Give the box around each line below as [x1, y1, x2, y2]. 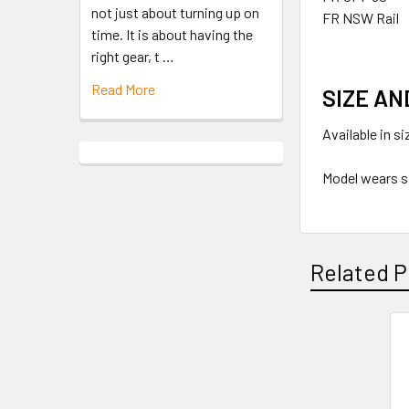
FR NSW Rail [322, 9, 400, 27]
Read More [91, 79, 155, 98]
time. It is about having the [91, 25, 253, 43]
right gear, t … [91, 47, 174, 65]
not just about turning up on [91, 3, 259, 21]
